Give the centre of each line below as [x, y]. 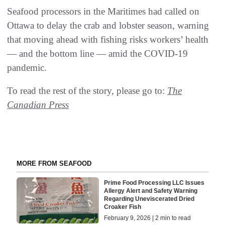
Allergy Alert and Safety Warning [151, 191]
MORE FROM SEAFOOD [54, 163]
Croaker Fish [123, 207]
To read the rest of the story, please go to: [87, 91]
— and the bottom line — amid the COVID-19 [97, 53]
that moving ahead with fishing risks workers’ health [108, 39]
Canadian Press [38, 105]
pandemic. [27, 68]
